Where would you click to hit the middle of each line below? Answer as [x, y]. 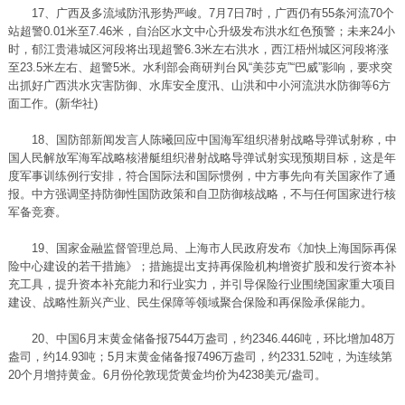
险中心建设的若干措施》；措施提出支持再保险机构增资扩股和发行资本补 [202, 266]
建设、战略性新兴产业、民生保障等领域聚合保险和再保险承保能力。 [190, 302]
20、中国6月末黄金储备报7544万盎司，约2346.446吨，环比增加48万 [201, 339]
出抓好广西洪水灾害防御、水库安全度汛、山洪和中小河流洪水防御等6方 [199, 85]
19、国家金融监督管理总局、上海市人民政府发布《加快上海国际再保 [202, 248]
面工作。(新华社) [52, 104]
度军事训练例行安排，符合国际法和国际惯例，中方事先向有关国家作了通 [202, 176]
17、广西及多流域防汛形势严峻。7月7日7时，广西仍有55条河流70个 [201, 13]
